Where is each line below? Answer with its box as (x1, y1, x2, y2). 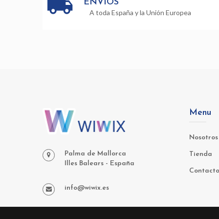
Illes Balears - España (65, 160, 134, 168)
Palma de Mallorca (65, 150, 126, 158)
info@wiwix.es (65, 184, 109, 192)
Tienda (189, 151, 212, 158)
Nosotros (189, 134, 218, 142)
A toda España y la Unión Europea (84, 8, 197, 17)
